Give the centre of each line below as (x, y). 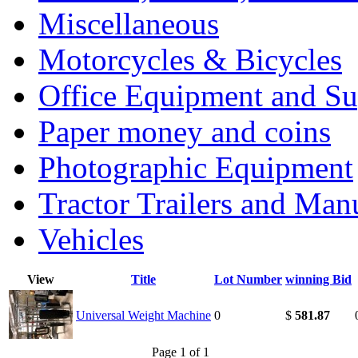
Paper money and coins (185, 131)
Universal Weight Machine (143, 315)
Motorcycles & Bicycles (190, 59)
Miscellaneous (129, 23)
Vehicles (91, 239)
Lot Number (248, 279)
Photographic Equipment (196, 167)
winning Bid (318, 279)
